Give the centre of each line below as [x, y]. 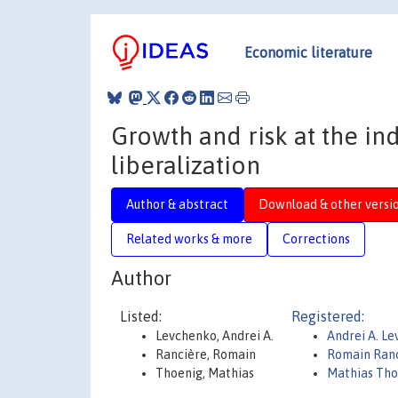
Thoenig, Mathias [205, 373]
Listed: [141, 316]
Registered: [328, 316]
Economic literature [308, 52]
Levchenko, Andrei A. [215, 336]
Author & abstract [177, 204]
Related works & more [189, 239]
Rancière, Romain [206, 354]
